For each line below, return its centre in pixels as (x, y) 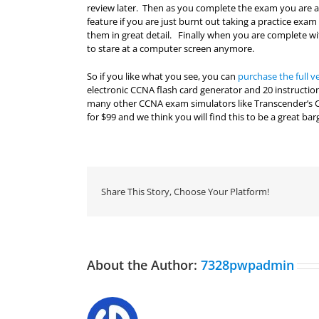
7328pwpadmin (247, 265)
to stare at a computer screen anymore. (171, 48)
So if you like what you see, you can (162, 76)
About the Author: (144, 265)
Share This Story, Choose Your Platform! (185, 191)
